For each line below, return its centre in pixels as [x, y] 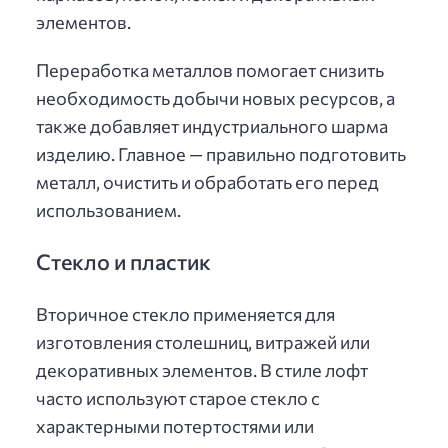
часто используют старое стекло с [178, 397]
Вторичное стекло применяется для [185, 313]
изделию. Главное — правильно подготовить [221, 154]
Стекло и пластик [123, 261]
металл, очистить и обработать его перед [207, 182]
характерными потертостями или [175, 425]
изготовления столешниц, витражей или [203, 341]
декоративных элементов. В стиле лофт [202, 369]
